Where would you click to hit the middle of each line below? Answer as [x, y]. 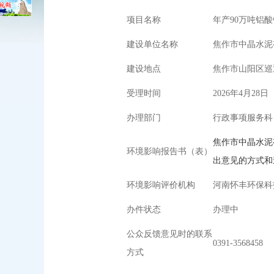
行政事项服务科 [243, 118]
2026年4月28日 [241, 93]
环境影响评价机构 [161, 185]
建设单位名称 [152, 44]
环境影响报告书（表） [169, 151]
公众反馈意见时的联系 [169, 234]
